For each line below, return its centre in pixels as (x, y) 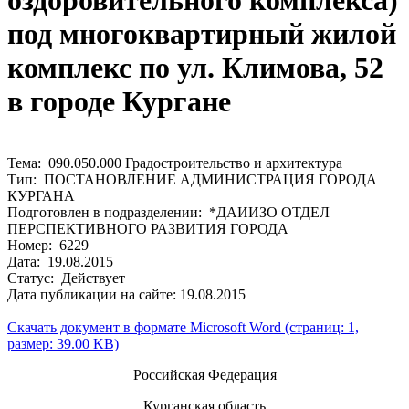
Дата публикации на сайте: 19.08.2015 (126, 294)
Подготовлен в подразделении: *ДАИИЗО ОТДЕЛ (168, 212)
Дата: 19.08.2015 (60, 261)
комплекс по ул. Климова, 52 (195, 68)
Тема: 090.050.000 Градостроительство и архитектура (175, 163)
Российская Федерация (204, 374)
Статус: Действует (66, 278)
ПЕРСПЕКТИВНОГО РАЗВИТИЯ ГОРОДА (148, 228)
